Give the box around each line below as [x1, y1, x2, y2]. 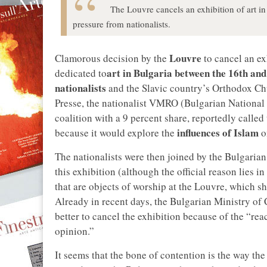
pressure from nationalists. [73, 17, 170, 30]
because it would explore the [55, 126, 177, 140]
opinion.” [55, 224, 94, 238]
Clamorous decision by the [55, 51, 169, 66]
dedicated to [55, 66, 107, 80]
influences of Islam [177, 125, 259, 141]
